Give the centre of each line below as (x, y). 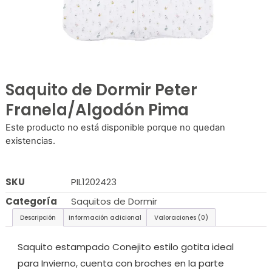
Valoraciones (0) (181, 218)
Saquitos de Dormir (114, 202)
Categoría (31, 202)
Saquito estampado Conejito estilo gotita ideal (125, 247)
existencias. (30, 141)
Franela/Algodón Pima (97, 110)
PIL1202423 (93, 182)
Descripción (38, 218)
